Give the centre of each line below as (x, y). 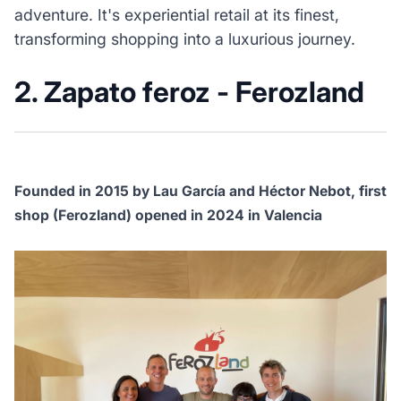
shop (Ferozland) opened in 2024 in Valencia (170, 215)
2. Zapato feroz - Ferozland (192, 93)
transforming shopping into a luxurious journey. (184, 39)
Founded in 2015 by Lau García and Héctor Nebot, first (200, 191)
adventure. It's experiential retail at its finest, (176, 15)
